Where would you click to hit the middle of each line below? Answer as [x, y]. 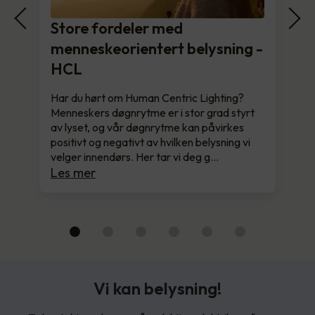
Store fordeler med [117, 28]
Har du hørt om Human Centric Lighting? [147, 97]
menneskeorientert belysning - [157, 48]
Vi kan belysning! [157, 288]
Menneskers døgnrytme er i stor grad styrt [153, 112]
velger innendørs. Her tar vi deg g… [135, 156]
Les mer [73, 172]
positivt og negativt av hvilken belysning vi [150, 142]
